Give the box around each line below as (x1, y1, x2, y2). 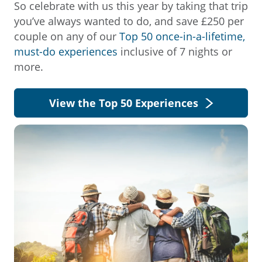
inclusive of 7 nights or (118, 44, 232, 58)
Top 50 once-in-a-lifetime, (119, 29, 245, 43)
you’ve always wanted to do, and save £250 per (14, 14, 244, 28)
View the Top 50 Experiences (49, 96, 198, 110)
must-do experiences (14, 44, 118, 58)
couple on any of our (14, 29, 119, 43)
